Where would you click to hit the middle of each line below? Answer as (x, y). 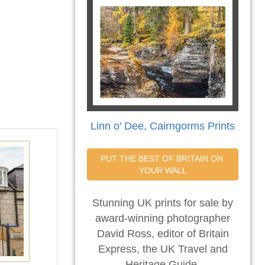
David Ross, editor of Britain (163, 234)
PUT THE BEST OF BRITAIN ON (161, 159)
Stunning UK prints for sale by (163, 203)
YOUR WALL (163, 170)
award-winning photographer (163, 218)
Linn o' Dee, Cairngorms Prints (163, 126)
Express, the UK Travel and (163, 249)
